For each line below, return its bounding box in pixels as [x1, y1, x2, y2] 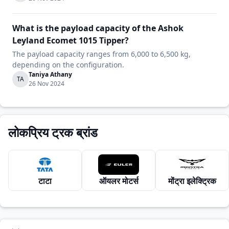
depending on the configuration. [12, 60, 124, 70]
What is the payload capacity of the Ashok [12, 22, 184, 34]
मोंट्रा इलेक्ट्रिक [168, 175, 216, 187]
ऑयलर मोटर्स [99, 175, 139, 187]
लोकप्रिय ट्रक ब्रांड [8, 124, 98, 141]
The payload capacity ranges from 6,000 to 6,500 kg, [12, 49, 191, 59]
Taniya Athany [29, 70, 72, 79]
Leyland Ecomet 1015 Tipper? [12, 35, 129, 46]
